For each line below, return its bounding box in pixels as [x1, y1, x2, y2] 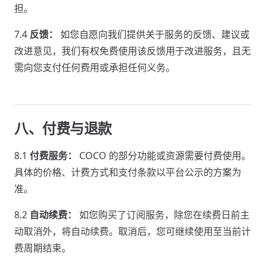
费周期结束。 [14, 241, 71, 254]
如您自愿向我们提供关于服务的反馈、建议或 [58, 28, 250, 41]
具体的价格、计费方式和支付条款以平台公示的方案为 [14, 166, 241, 179]
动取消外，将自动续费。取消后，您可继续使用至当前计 [14, 225, 251, 238]
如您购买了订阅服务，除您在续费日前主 [77, 208, 250, 221]
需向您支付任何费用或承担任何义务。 [14, 61, 175, 74]
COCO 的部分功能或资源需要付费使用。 [77, 149, 251, 162]
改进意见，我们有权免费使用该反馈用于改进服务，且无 [14, 44, 251, 57]
